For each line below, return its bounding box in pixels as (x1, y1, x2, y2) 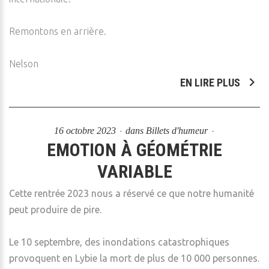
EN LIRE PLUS (180, 76, 243, 89)
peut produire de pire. (9, 204, 101, 215)
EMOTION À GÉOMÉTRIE (47, 139, 222, 160)
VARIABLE (97, 161, 172, 182)
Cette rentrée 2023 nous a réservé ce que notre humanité (9, 188, 254, 199)
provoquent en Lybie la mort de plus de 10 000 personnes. (9, 253, 259, 264)
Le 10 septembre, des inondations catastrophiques (9, 237, 229, 247)
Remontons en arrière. (9, 26, 106, 37)
